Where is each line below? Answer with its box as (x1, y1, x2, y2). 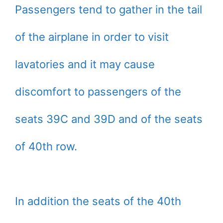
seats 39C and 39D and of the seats (15, 112, 203, 126)
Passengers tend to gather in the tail (15, 3, 202, 16)
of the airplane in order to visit (15, 30, 169, 44)
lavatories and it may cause (15, 58, 155, 71)
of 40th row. (15, 140, 77, 153)
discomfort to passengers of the (15, 85, 181, 99)
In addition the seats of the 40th (15, 195, 181, 208)
